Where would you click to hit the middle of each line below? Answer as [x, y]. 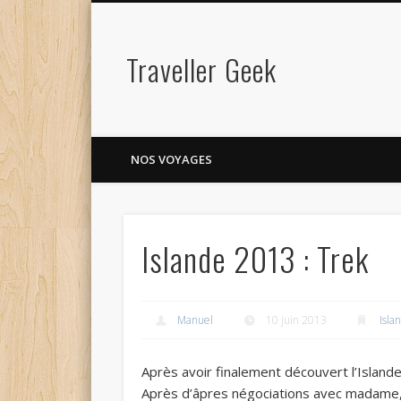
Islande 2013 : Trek [256, 259]
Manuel [196, 320]
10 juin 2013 [297, 320]
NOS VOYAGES [171, 159]
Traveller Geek [201, 69]
